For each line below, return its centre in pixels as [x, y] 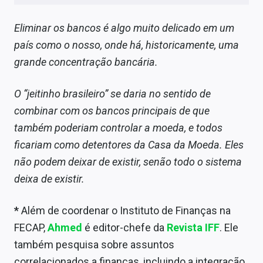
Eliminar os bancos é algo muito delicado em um [124, 28]
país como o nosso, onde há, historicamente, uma [127, 45]
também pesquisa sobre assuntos [94, 245]
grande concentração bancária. [86, 62]
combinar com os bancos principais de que [112, 111]
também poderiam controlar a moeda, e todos [118, 128]
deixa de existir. [49, 179]
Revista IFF [193, 228]
